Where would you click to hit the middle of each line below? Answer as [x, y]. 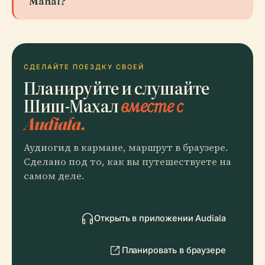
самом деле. [54, 176]
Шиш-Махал [72, 106]
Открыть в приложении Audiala [160, 218]
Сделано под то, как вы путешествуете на [127, 162]
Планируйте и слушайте [117, 88]
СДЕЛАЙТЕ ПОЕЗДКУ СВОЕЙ [84, 67]
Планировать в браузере [174, 250]
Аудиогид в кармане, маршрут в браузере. [126, 148]
